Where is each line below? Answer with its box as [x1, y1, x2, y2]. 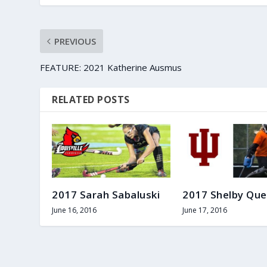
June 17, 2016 [182, 204, 227, 215]
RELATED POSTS [52, 92, 130, 106]
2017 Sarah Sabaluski [52, 187, 160, 201]
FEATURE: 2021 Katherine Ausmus [40, 61, 182, 73]
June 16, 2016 [52, 204, 97, 215]
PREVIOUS [54, 35, 97, 47]
